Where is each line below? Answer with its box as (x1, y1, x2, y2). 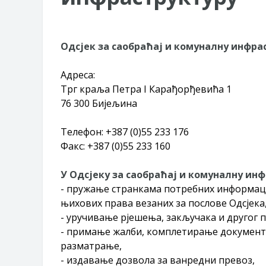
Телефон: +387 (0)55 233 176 (61, 125, 189, 138)
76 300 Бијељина (61, 96, 137, 110)
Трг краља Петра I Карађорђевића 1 (61, 82, 232, 96)
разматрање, (61, 239, 122, 252)
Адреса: (61, 68, 95, 81)
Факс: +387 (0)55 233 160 (61, 139, 170, 153)
